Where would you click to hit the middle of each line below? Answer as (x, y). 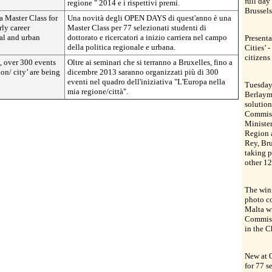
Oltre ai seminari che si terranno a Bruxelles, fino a (150, 62)
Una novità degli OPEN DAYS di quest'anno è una (149, 18)
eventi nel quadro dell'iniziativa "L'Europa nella (146, 82)
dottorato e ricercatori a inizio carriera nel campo (147, 37)
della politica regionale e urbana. (121, 47)
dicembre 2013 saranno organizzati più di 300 (143, 72)
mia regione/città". (98, 91)
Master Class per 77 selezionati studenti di (137, 28)
